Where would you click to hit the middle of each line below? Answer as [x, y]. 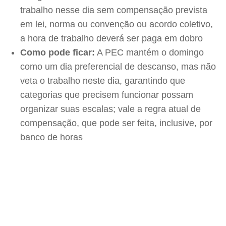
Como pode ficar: [58, 52]
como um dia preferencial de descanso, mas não [118, 67]
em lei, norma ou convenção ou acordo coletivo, [117, 24]
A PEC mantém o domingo [149, 52]
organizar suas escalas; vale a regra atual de [110, 109]
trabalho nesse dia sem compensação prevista [114, 10]
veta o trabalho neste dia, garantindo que [103, 81]
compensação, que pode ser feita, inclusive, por [116, 123]
